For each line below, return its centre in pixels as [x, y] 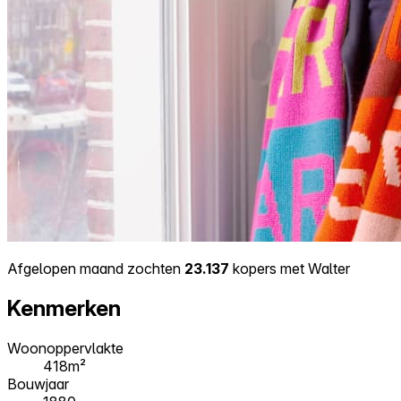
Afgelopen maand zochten [96, 268]
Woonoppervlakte [65, 348]
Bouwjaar [38, 384]
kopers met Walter [290, 268]
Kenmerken [64, 308]
